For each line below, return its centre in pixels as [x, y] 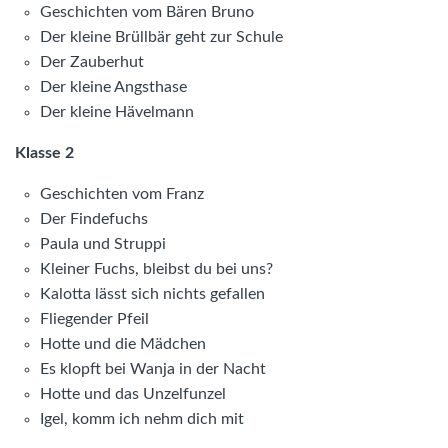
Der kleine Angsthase [113, 87]
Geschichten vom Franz [122, 194]
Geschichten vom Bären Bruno [147, 12]
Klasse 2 [44, 153]
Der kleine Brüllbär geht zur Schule [161, 37]
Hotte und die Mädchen [123, 344]
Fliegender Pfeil [94, 319]
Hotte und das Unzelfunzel [133, 394]
